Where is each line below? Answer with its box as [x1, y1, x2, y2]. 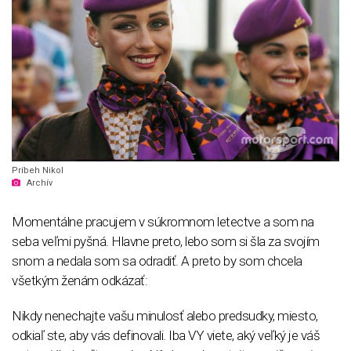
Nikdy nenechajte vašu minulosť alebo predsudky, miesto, [12, 307, 318, 324]
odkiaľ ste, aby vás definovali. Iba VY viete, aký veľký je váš [12, 327, 320, 343]
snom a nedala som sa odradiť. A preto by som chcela [12, 252, 302, 269]
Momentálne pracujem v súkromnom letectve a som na [12, 213, 314, 230]
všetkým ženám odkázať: [12, 272, 147, 288]
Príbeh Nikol [12, 165, 63, 175]
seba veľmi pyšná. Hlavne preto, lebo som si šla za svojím [12, 233, 320, 249]
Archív [27, 177, 52, 188]
